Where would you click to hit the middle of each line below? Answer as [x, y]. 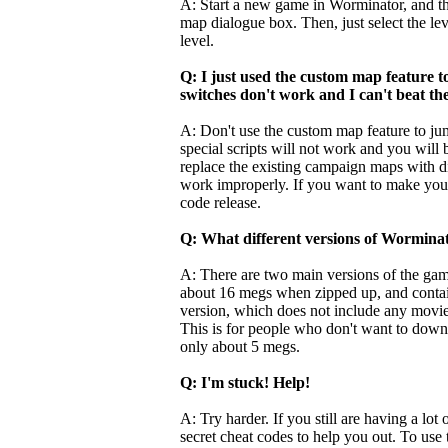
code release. [220, 202]
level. [197, 40]
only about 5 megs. [240, 346]
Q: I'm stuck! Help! [245, 382]
